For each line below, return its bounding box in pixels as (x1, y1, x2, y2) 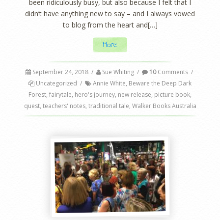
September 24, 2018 (32, 67, 88, 76)
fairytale (49, 90, 72, 99)
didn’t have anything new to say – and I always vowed (25, 9, 195, 19)
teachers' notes (42, 101, 85, 110)
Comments (156, 67, 188, 76)
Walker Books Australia (132, 101, 196, 110)
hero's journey (75, 90, 115, 99)
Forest (28, 90, 46, 99)
